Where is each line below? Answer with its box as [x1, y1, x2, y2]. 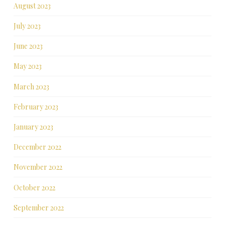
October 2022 [13, 182, 55, 192]
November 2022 [13, 162, 62, 172]
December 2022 [13, 142, 61, 152]
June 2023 [13, 41, 43, 51]
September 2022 [13, 202, 64, 212]
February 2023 [13, 101, 58, 111]
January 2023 [13, 122, 53, 132]
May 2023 [13, 61, 42, 71]
